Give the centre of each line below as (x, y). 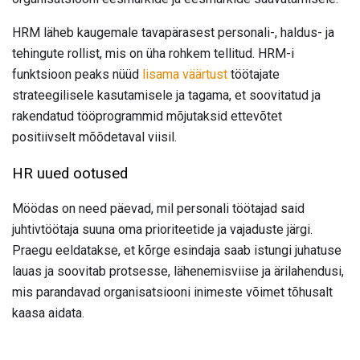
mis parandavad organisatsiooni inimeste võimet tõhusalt (172, 292)
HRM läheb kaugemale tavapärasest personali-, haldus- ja (173, 32)
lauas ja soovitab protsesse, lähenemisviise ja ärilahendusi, (178, 272)
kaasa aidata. (48, 313)
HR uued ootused (70, 173)
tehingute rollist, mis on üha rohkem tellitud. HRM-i (153, 53)
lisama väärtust (185, 74)
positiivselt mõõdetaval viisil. (94, 137)
